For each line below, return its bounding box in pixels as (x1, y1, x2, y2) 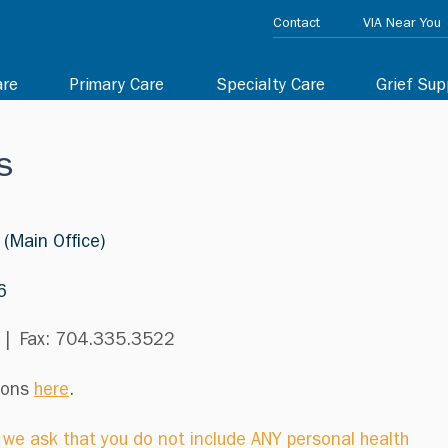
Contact (273, 17, 320, 31)
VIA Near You (363, 17, 441, 31)
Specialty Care (216, 78, 325, 95)
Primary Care (70, 78, 164, 95)
